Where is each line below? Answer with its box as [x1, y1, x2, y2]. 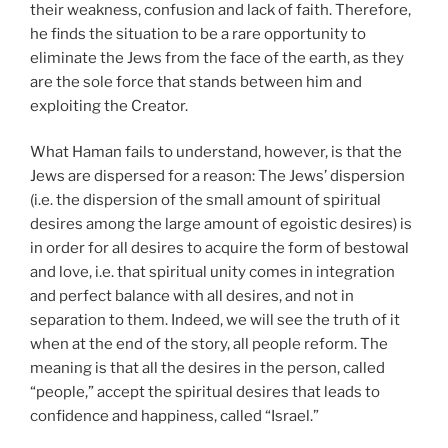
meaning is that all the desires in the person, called [30, 359, 385, 378]
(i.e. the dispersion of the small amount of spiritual [30, 191, 381, 210]
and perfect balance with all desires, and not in [30, 287, 354, 306]
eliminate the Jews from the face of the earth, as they [30, 48, 404, 67]
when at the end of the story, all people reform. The [30, 335, 388, 354]
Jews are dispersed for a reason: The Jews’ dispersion [30, 167, 405, 186]
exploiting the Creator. [30, 96, 188, 115]
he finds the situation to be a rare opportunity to [30, 24, 366, 43]
